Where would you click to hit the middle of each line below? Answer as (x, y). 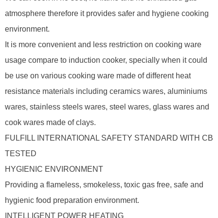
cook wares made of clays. (50, 122)
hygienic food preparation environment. (72, 200)
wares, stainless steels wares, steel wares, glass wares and (107, 107)
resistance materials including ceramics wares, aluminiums (106, 91)
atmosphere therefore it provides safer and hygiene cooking (107, 13)
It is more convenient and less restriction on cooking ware (103, 45)
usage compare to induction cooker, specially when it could (106, 60)
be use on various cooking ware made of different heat (98, 76)
